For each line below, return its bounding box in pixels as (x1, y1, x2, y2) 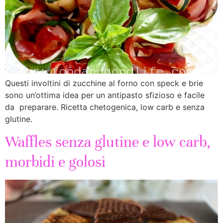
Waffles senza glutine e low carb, (5, 133, 211, 152)
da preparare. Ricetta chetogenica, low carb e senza (5, 102, 205, 112)
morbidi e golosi (5, 153, 106, 172)
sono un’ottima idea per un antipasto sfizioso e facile (5, 90, 205, 100)
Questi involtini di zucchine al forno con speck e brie (5, 78, 203, 88)
